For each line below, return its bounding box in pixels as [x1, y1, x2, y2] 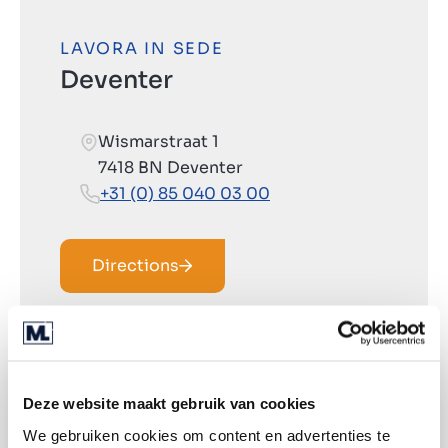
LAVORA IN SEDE [60, 37, 224, 59]
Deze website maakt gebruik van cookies [23, 394, 316, 412]
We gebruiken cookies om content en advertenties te [23, 426, 390, 443]
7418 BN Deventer [98, 156, 243, 178]
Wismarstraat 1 [98, 130, 219, 152]
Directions [92, 254, 179, 276]
